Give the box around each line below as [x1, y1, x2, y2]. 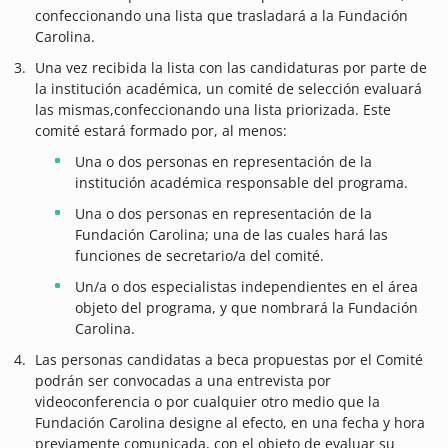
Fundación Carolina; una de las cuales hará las [75, 225, 388, 245]
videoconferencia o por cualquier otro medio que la [35, 392, 380, 412]
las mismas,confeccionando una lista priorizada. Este [35, 100, 391, 120]
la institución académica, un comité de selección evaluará [35, 79, 422, 99]
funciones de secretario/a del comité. [75, 246, 324, 266]
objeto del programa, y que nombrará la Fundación [75, 298, 418, 318]
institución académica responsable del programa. [75, 173, 408, 193]
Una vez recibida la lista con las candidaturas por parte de [35, 58, 427, 78]
